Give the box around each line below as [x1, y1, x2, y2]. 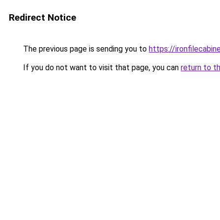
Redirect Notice [9, 12, 76, 23]
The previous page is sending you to [21, 44, 149, 54]
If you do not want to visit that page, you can [21, 63, 181, 72]
